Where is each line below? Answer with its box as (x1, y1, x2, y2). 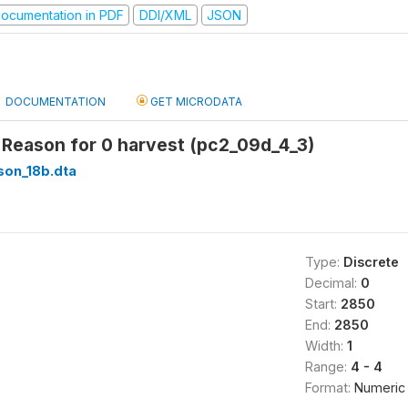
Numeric (353, 380, 405, 395)
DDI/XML (138, 6, 191, 23)
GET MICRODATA (148, 95, 242, 108)
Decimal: (304, 275, 361, 291)
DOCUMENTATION (5, 95, 106, 108)
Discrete (342, 254, 399, 270)
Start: (304, 296, 341, 311)
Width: (304, 338, 347, 353)
